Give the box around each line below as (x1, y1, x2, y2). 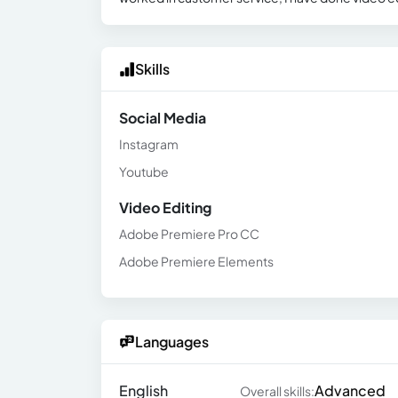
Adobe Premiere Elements (119, 253, 274, 269)
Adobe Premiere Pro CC (119, 226, 259, 242)
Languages (135, 332, 209, 351)
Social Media (119, 108, 206, 127)
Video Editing (119, 198, 211, 217)
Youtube (119, 163, 169, 179)
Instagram (119, 136, 179, 152)
